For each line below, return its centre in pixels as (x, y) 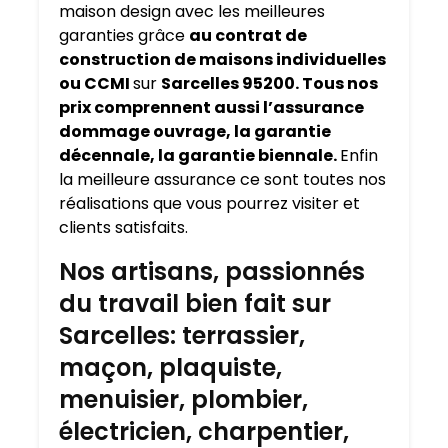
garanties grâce (124, 36)
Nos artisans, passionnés (212, 272)
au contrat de (248, 36)
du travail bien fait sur (195, 304)
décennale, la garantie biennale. (199, 156)
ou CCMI (96, 84)
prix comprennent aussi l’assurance (211, 108)
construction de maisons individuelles (222, 60)
